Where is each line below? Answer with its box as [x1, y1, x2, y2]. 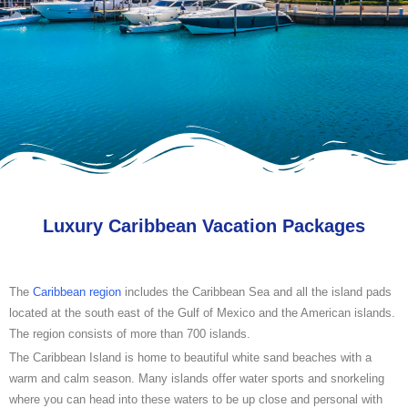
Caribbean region [33, 285, 121, 300]
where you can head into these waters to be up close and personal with [9, 392, 382, 406]
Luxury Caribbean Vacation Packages [43, 216, 365, 237]
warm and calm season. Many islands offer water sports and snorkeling [9, 371, 384, 385]
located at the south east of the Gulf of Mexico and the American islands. [9, 306, 395, 321]
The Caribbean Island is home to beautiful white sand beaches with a [9, 350, 372, 364]
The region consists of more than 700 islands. [9, 327, 250, 342]
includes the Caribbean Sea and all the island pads [121, 285, 392, 300]
